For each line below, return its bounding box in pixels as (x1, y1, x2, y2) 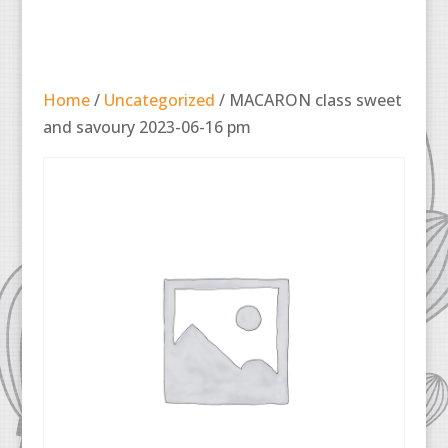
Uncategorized (103, 88, 215, 111)
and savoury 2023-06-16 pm (42, 115, 251, 138)
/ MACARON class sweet (214, 88, 402, 111)
